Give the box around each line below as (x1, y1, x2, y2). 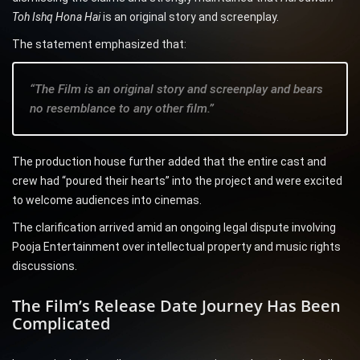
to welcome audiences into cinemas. (12, 194, 202, 207)
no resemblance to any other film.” (30, 101, 214, 117)
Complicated (12, 313, 110, 335)
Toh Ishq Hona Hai (12, 10, 100, 24)
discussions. (12, 260, 77, 273)
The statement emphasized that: (12, 38, 186, 51)
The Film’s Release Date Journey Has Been (12, 295, 341, 317)
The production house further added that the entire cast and (12, 155, 326, 169)
